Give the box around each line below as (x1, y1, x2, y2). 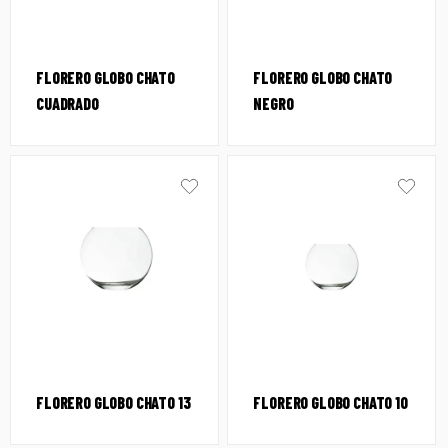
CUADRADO (36, 94, 99, 114)
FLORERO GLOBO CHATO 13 (36, 393, 191, 413)
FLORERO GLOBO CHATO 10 (253, 393, 408, 413)
